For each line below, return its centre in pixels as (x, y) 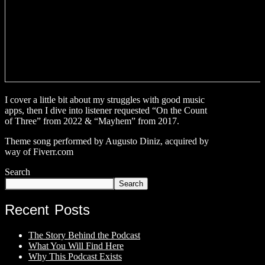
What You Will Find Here (76, 245)
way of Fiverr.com (39, 151)
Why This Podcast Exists (75, 256)
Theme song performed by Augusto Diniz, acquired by (107, 141)
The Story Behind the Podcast (84, 235)
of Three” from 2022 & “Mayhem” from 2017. (92, 121)
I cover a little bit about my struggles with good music (105, 99)
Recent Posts (47, 209)
